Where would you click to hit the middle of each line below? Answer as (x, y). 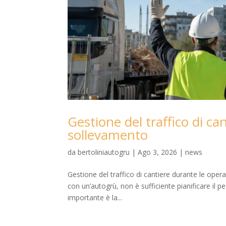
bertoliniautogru (104, 152)
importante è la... (95, 197)
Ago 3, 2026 (158, 152)
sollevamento (108, 134)
